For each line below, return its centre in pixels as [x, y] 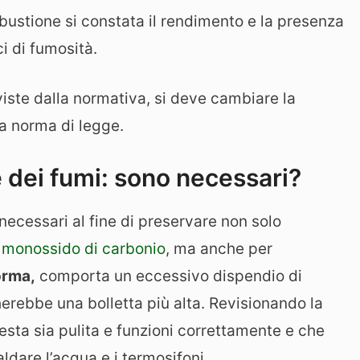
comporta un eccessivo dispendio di [169, 276]
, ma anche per [219, 248]
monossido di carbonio [84, 248]
